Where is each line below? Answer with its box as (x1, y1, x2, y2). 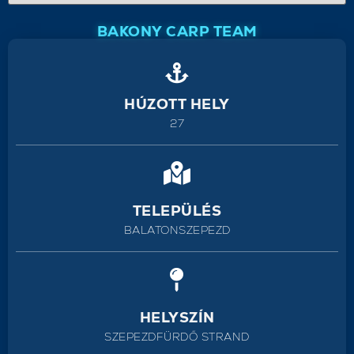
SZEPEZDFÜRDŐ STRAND (104, 329, 250, 344)
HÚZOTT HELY (124, 94, 230, 113)
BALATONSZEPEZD (123, 222, 231, 237)
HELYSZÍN (139, 307, 215, 326)
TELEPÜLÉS (132, 201, 222, 220)
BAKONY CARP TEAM (96, 21, 258, 40)
